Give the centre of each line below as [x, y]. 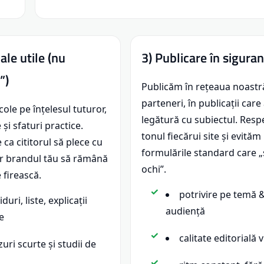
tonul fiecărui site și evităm [202, 136]
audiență [186, 211]
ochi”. [154, 169]
